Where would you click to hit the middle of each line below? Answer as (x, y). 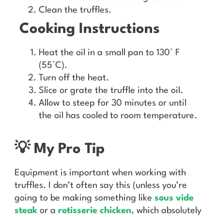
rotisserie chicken (95, 210)
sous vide (174, 198)
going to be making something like (85, 198)
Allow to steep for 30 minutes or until (113, 103)
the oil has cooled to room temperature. (118, 116)
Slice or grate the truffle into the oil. (111, 90)
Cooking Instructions (90, 29)
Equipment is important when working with (100, 173)
